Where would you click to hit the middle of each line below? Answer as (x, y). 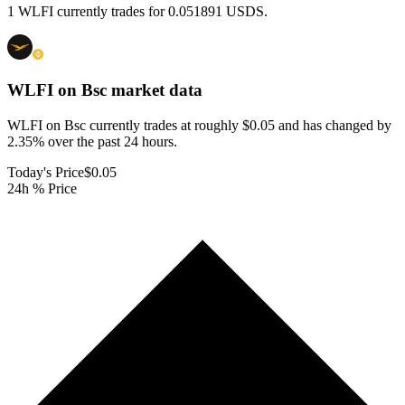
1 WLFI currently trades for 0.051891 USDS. (137, 12)
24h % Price (42, 188)
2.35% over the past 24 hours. (92, 141)
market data (155, 90)
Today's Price (46, 172)
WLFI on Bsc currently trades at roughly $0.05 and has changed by (199, 125)
